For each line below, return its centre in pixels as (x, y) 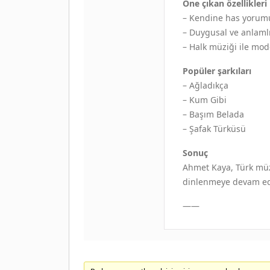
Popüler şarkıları (217, 71)
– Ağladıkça (205, 85)
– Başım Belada (213, 114)
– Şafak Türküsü (214, 128)
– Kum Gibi (204, 99)
